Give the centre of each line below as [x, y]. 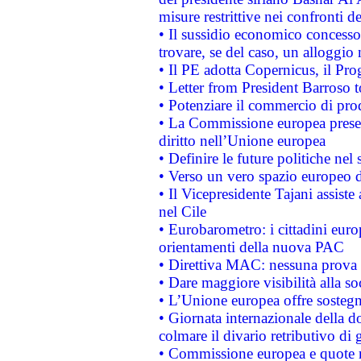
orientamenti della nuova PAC [251, 247]
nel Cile [182, 212]
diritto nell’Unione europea [242, 141]
